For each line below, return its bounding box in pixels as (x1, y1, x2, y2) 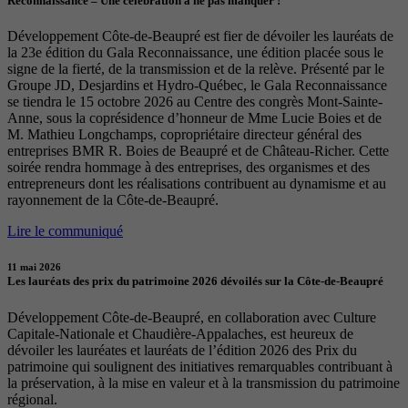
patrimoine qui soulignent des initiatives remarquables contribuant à (7, 358, 393, 374)
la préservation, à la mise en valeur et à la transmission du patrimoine (7, 374, 400, 391)
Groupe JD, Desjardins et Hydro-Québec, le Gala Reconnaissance (7, 77, 387, 94)
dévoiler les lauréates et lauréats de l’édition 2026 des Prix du (7, 342, 357, 358)
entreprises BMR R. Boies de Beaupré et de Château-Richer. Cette (7, 143, 389, 159)
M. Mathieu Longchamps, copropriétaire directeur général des (7, 127, 362, 143)
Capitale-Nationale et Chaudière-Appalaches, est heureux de (7, 325, 353, 342)
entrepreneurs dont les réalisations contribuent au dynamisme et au (7, 176, 386, 192)
